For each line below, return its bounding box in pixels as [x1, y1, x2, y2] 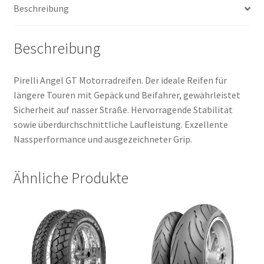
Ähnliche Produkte [13, 169, 128, 188]
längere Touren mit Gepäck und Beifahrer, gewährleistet [13, 88, 240, 101]
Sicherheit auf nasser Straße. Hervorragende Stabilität [13, 103, 233, 115]
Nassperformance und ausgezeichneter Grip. [13, 133, 192, 145]
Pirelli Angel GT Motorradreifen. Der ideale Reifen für [13, 74, 227, 86]
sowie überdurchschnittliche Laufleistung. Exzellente [13, 118, 228, 130]
